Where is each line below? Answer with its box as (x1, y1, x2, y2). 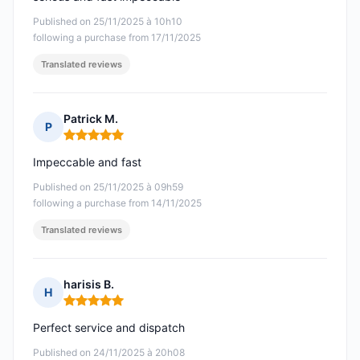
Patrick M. (63, 112, 118, 126)
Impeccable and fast (33, 155, 141, 170)
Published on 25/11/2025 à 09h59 (33, 181, 183, 194)
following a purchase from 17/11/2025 (33, 31, 201, 44)
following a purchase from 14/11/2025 (33, 197, 202, 210)
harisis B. (63, 277, 114, 292)
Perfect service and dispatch (33, 321, 185, 335)
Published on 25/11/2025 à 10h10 (33, 15, 182, 28)
